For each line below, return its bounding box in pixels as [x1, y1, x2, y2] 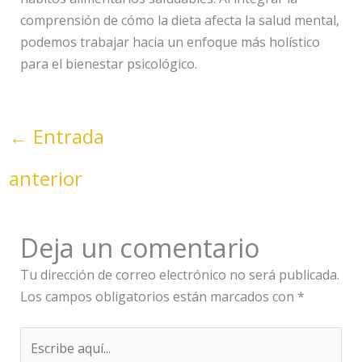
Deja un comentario [19, 230, 259, 266]
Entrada [27, 123, 104, 150]
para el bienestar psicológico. [19, 55, 197, 74]
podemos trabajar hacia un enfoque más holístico [19, 33, 320, 52]
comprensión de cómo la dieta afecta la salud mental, [19, 11, 339, 30]
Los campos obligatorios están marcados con [19, 288, 297, 306]
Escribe [19, 328, 63, 347]
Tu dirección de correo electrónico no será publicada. [19, 266, 339, 284]
